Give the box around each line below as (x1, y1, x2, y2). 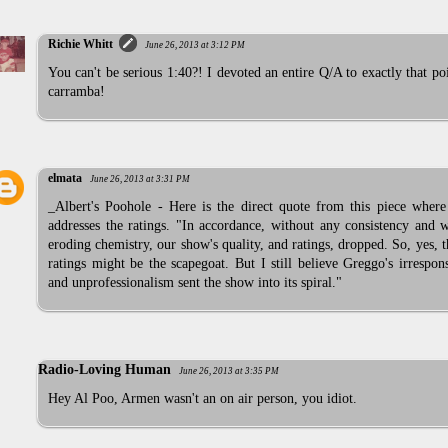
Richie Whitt (48, 36, 113, 51)
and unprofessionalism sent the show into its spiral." (48, 275, 342, 291)
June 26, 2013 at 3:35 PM (179, 365, 279, 376)
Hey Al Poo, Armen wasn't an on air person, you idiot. (48, 390, 357, 406)
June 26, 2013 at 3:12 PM (145, 39, 245, 50)
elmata (48, 171, 82, 186)
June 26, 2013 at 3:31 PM (90, 174, 190, 185)
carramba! (48, 83, 105, 99)
